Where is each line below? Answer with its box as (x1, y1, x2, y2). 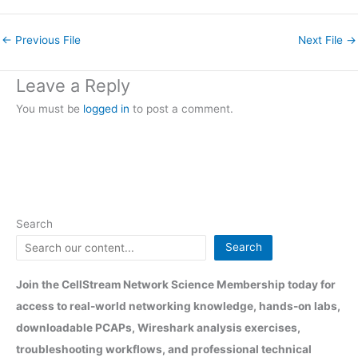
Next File (298, 33, 346, 46)
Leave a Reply (16, 74, 130, 96)
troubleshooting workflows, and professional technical (16, 342, 312, 356)
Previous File (12, 33, 81, 46)
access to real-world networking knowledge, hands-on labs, (16, 299, 340, 312)
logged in (83, 101, 129, 115)
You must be (16, 101, 83, 115)
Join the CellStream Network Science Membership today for (16, 277, 336, 291)
